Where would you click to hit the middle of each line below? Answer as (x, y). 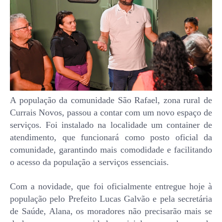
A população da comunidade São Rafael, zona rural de (111, 100)
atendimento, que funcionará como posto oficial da (111, 138)
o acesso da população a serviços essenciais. (89, 162)
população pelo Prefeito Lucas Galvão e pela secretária (111, 199)
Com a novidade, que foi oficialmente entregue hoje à (111, 187)
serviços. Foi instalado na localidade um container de (111, 125)
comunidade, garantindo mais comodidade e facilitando (111, 150)
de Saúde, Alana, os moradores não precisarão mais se (111, 211)
